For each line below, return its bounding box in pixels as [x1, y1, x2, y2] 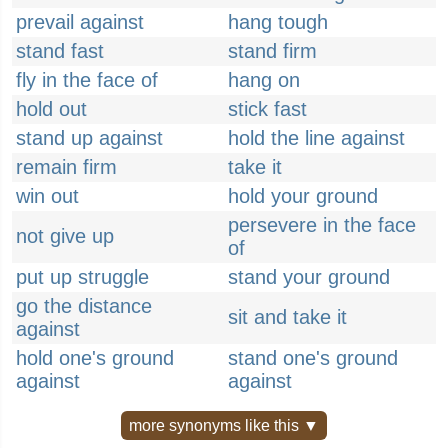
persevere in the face [228, 214, 416, 236]
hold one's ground [16, 347, 174, 369]
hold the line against [228, 127, 405, 149]
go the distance [16, 295, 152, 317]
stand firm [228, 40, 317, 62]
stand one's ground [228, 347, 398, 369]
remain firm [16, 156, 117, 178]
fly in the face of [16, 69, 158, 91]
